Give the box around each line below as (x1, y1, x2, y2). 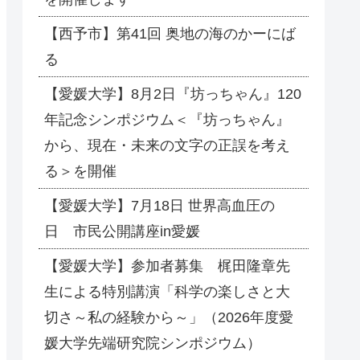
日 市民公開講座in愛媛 (44, 223, 200, 240)
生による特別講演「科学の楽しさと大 (44, 284, 290, 301)
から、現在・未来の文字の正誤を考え (44, 137, 290, 154)
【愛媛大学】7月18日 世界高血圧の (44, 198, 275, 215)
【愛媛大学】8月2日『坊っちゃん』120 (44, 86, 301, 103)
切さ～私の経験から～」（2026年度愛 (44, 309, 293, 326)
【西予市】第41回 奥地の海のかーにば (44, 26, 296, 43)
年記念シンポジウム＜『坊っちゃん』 (44, 112, 290, 129)
